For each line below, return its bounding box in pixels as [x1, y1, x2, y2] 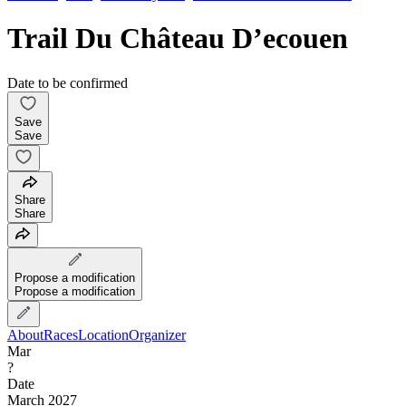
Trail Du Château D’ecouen [7, 22, 348, 55]
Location [78, 326, 129, 343]
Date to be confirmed [7, 74, 128, 91]
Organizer [129, 326, 186, 343]
